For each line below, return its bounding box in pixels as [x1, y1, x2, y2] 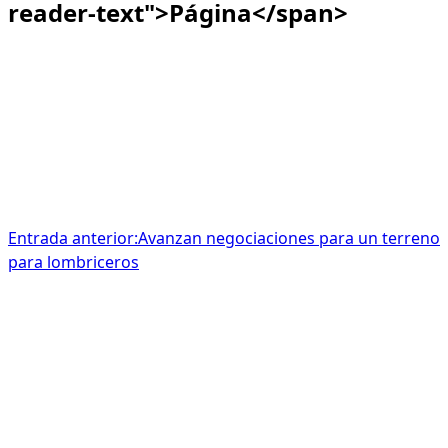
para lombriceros [8, 251, 139, 274]
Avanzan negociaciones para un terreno [138, 227, 440, 250]
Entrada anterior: [8, 227, 138, 250]
